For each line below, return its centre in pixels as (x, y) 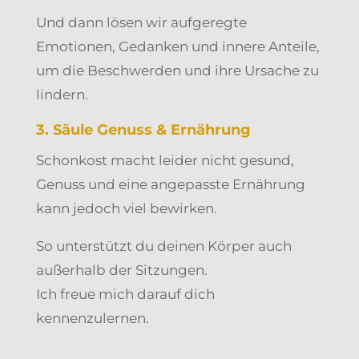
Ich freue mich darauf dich (125, 294)
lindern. (62, 94)
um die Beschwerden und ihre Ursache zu (177, 70)
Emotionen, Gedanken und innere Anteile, (177, 46)
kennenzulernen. (94, 318)
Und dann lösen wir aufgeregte (141, 22)
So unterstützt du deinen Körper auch (163, 246)
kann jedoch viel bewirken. (126, 208)
